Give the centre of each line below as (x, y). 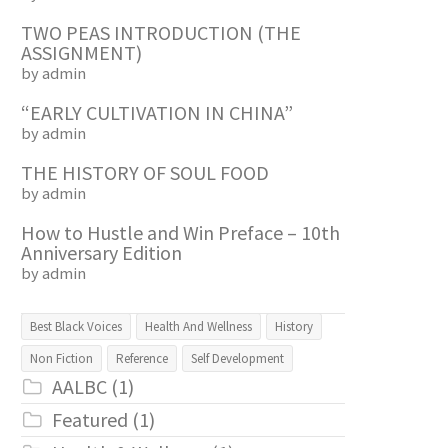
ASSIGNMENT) (81, 53)
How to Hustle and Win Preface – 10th (180, 233)
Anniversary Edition (101, 253)
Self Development (237, 359)
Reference (142, 359)
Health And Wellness (198, 327)
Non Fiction (61, 359)
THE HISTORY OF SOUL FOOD (145, 173)
